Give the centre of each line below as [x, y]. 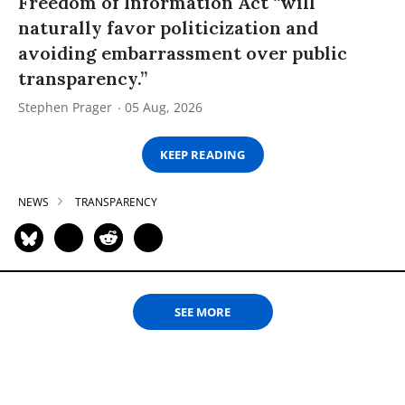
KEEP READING [202, 154]
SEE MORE [202, 311]
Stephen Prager [65, 108]
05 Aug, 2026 [164, 108]
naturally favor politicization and [168, 28]
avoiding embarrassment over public [183, 53]
